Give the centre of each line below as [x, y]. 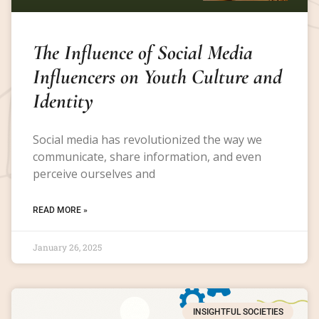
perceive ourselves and [94, 173]
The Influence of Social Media [143, 52]
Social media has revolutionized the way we [147, 139]
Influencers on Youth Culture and [157, 76]
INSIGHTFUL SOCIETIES [238, 312]
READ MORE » [60, 210]
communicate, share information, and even [147, 156]
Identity [63, 100]
